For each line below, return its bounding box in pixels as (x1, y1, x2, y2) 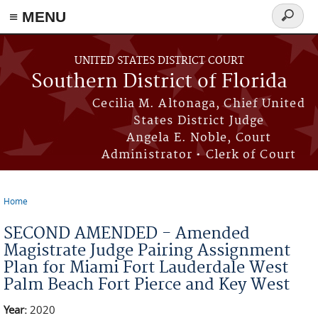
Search (272, 16, 314, 32)
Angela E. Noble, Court (126, 131, 272, 145)
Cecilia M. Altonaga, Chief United (92, 97, 305, 111)
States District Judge (133, 114, 265, 128)
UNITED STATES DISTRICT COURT (74, 55, 244, 67)
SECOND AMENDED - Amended (4, 224, 250, 243)
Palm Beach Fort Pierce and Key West (4, 275, 290, 295)
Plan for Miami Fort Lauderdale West (4, 258, 288, 278)
